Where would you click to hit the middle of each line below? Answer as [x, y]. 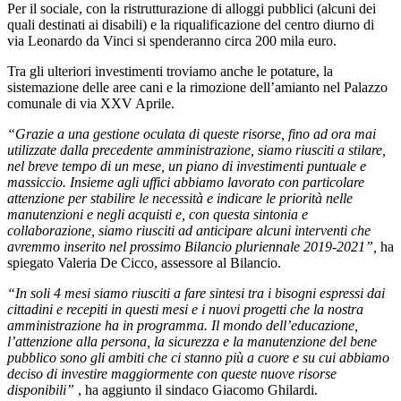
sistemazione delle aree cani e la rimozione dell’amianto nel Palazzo [197, 87]
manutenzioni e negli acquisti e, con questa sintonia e [158, 214]
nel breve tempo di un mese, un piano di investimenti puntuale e [187, 166]
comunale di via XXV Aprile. [91, 103]
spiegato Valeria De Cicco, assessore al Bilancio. [144, 262]
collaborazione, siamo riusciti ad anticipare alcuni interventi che [189, 230]
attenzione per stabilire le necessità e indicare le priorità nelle [180, 198]
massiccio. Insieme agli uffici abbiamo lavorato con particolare [186, 182]
